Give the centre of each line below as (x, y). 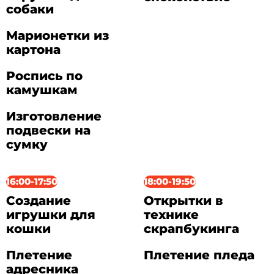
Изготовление (54, 116)
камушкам (42, 90)
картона (33, 49)
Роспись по (44, 76)
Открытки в (184, 201)
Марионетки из (57, 35)
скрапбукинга (192, 229)
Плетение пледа (199, 255)
